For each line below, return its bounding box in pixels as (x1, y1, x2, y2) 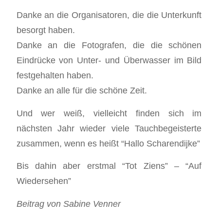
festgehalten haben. (16, 70, 93, 81)
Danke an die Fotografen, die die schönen (16, 40, 202, 51)
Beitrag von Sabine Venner (16, 198, 121, 209)
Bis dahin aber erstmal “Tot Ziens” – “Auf (16, 161, 202, 171)
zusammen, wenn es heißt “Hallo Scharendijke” (16, 138, 200, 148)
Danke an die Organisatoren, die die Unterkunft (16, 10, 202, 20)
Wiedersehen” (16, 176, 71, 186)
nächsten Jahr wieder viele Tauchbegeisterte (16, 123, 202, 133)
